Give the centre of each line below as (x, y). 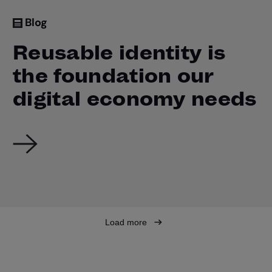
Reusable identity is (119, 52)
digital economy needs (135, 98)
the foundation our (114, 75)
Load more (127, 223)
